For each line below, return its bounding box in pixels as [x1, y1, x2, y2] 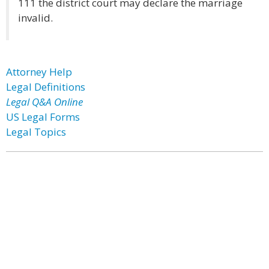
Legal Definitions [6, 80, 85, 94]
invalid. [18, 11, 53, 25]
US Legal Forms [6, 110, 80, 124]
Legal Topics [6, 125, 66, 139]
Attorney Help [6, 65, 72, 79]
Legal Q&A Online [6, 95, 83, 109]
